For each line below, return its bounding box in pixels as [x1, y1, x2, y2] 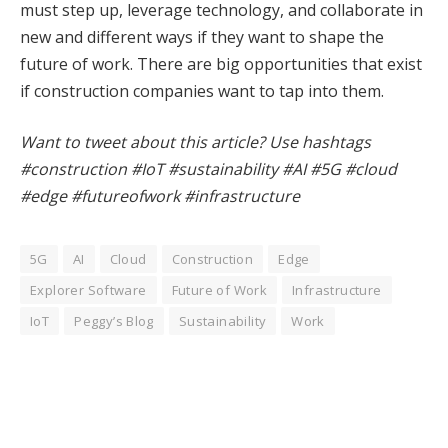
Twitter [95, 389, 148, 408]
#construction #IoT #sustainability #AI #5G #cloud [20, 158, 397, 181]
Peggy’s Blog [74, 312, 154, 331]
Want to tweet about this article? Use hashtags [20, 131, 371, 154]
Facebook [30, 389, 101, 408]
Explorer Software [30, 281, 147, 300]
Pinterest [150, 389, 214, 408]
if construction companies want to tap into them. [20, 79, 384, 102]
